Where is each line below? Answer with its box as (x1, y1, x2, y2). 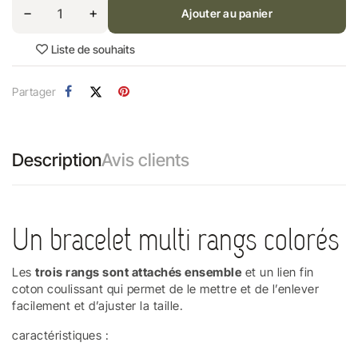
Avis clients (101, 149, 189, 170)
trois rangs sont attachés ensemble (35, 264, 241, 280)
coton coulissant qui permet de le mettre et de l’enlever (12, 280, 319, 296)
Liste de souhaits (51, 42, 135, 56)
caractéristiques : (12, 327, 109, 343)
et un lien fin (241, 264, 314, 280)
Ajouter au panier (181, 6, 272, 20)
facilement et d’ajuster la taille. (12, 297, 183, 313)
